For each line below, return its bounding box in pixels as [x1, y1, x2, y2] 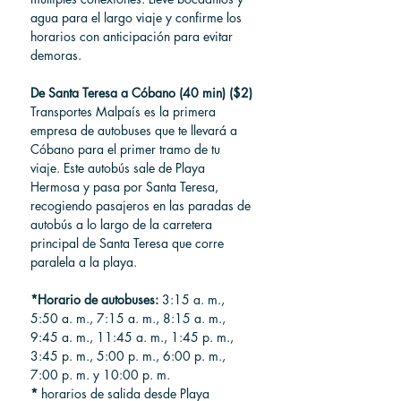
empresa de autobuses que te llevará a [30, 121, 241, 139]
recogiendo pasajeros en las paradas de [30, 196, 254, 214]
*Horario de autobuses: [30, 290, 158, 308]
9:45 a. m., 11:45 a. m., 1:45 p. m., [30, 328, 237, 346]
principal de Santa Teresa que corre [30, 234, 227, 252]
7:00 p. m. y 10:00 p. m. [30, 365, 170, 383]
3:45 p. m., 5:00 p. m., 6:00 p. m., [30, 346, 229, 364]
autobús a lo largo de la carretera [30, 215, 216, 233]
